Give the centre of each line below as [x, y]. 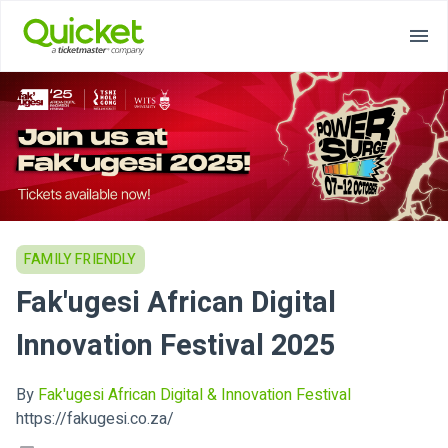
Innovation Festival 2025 [175, 346]
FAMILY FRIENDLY [80, 260]
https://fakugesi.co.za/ [95, 418]
